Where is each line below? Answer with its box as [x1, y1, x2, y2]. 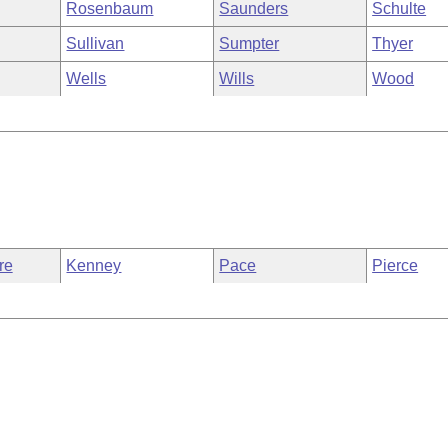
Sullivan [66, 35, 125, 52]
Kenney [66, 257, 122, 274]
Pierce [372, 257, 419, 274]
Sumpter [219, 35, 280, 52]
